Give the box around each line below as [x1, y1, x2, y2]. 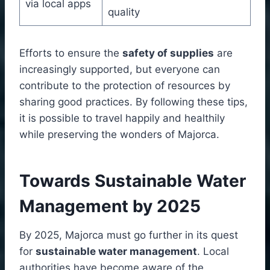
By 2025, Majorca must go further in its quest [19, 228, 238, 241]
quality [107, 5, 140, 18]
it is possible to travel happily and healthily [19, 111, 225, 124]
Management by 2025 [19, 195, 201, 216]
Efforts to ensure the [19, 46, 122, 59]
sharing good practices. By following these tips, [19, 95, 248, 108]
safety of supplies [122, 46, 214, 59]
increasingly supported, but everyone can [19, 63, 220, 75]
